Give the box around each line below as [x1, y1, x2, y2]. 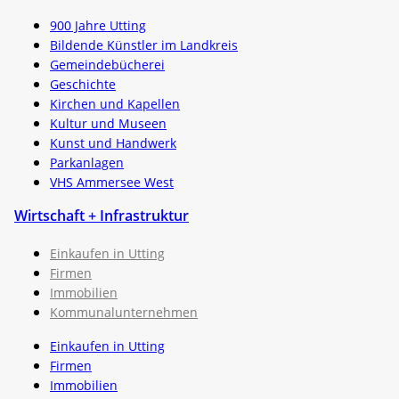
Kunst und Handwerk [50, 134, 176, 151]
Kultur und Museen [50, 114, 167, 132]
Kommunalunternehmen [50, 303, 198, 321]
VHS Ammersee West [50, 173, 174, 191]
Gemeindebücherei [50, 55, 165, 73]
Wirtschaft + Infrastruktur [14, 205, 189, 225]
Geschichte [50, 75, 116, 93]
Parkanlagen [50, 153, 124, 171]
